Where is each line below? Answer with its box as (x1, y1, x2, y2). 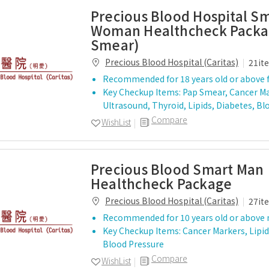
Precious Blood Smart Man (91, 159, 264, 178)
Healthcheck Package (91, 174, 232, 193)
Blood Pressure (103, 238, 164, 250)
